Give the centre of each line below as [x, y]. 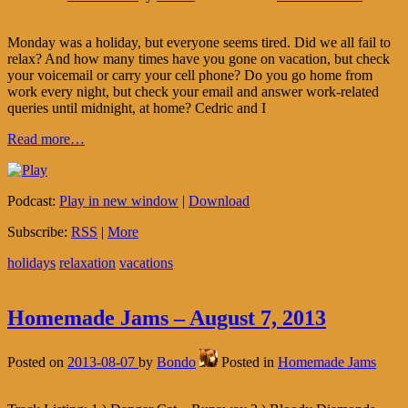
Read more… [46, 139]
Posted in [250, 362]
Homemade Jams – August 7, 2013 [167, 318]
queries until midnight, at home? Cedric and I [137, 108]
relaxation [87, 263]
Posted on [37, 362]
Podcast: [33, 201]
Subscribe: [39, 232]
